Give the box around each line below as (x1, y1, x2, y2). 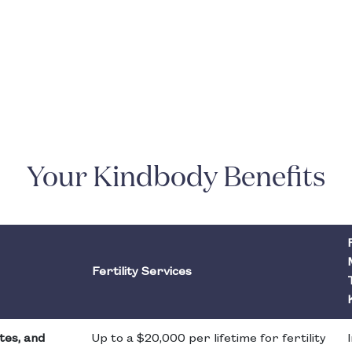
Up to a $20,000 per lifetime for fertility (92, 332, 326, 346)
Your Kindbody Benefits (26, 164, 326, 193)
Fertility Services (92, 266, 192, 279)
